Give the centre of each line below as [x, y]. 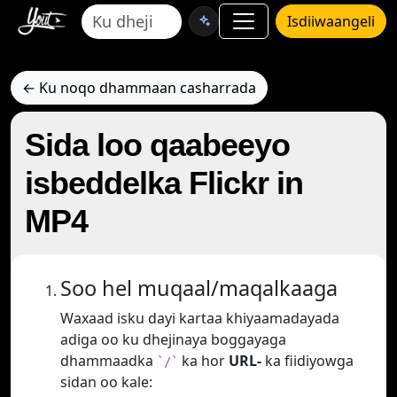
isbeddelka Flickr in [164, 183]
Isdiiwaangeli [331, 21]
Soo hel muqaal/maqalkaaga [199, 288]
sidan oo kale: [106, 382]
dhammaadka [109, 361]
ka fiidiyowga [307, 361]
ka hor [203, 361]
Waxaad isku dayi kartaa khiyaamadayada [200, 318]
